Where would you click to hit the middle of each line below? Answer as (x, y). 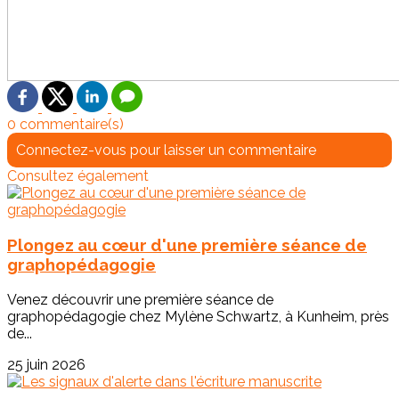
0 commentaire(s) (65, 125)
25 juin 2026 (46, 364)
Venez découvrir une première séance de (140, 299)
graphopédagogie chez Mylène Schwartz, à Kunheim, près (198, 316)
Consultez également (78, 176)
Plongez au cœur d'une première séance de (187, 245)
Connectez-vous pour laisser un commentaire (166, 151)
